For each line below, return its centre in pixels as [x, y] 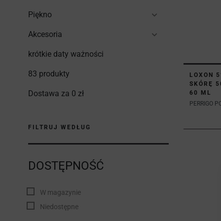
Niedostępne [59, 206]
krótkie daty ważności [66, 54]
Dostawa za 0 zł [56, 93]
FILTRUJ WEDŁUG [59, 127]
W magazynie [60, 192]
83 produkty [49, 74]
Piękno [40, 15]
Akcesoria [45, 34]
